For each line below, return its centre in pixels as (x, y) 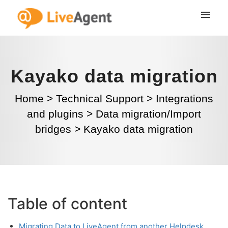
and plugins (55, 114)
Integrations (184, 98)
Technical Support (100, 98)
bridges (53, 129)
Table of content (67, 204)
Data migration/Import (148, 114)
